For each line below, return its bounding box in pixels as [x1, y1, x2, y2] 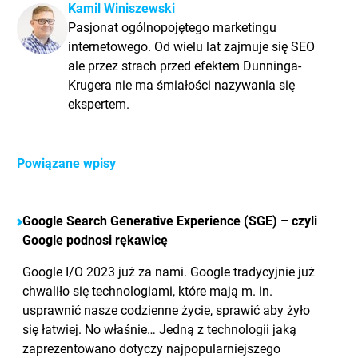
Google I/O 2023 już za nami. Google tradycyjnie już [22, 264, 316, 280]
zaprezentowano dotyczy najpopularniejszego [22, 340, 281, 356]
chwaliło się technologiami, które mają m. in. [22, 283, 273, 299]
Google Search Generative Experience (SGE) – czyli [22, 213, 318, 229]
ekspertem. [68, 96, 129, 112]
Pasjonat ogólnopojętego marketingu [68, 19, 276, 35]
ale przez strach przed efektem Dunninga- [68, 58, 301, 74]
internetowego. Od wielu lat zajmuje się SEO [68, 38, 315, 54]
